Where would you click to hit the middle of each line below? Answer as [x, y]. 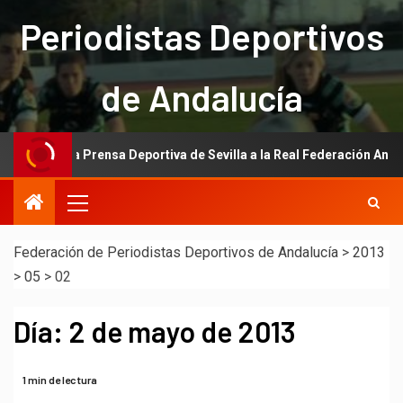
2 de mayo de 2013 [182, 331]
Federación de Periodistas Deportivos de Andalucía [176, 253]
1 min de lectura [60, 379]
